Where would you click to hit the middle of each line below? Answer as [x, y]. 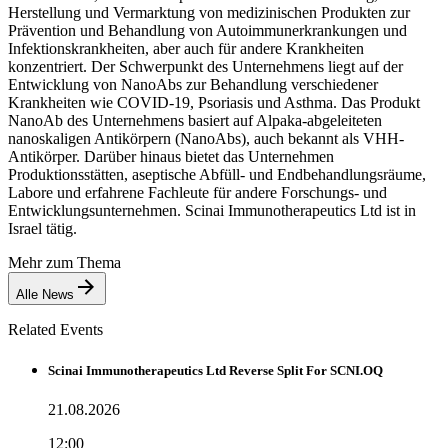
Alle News [45, 294]
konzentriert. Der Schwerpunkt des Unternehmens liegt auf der [205, 66]
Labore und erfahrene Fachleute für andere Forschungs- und [197, 192]
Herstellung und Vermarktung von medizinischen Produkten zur [209, 12]
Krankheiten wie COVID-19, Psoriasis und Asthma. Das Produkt [214, 102]
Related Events [55, 329]
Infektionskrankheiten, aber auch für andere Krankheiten [186, 48]
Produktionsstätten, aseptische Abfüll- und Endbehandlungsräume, [217, 174]
